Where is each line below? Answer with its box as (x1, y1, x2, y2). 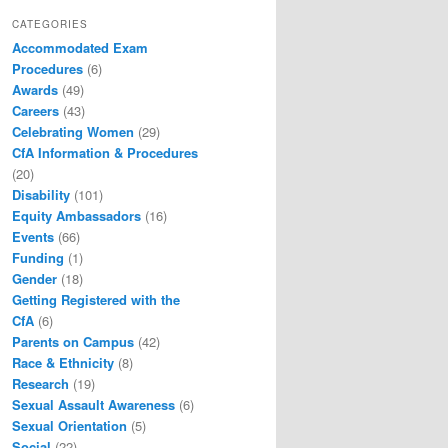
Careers (12, 100, 59, 120)
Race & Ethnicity (12, 352, 114, 372)
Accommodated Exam (12, 37, 148, 57)
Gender (12, 268, 57, 288)
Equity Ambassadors (12, 205, 141, 225)
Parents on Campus (12, 331, 134, 351)
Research (12, 373, 69, 393)
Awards (12, 79, 58, 99)
